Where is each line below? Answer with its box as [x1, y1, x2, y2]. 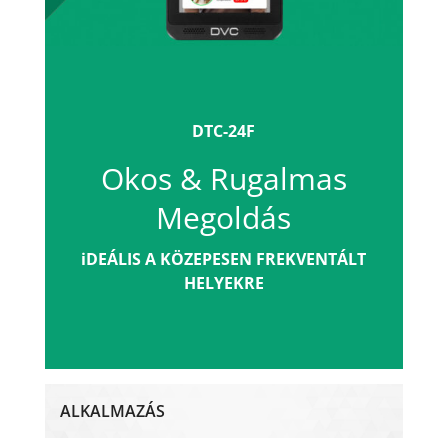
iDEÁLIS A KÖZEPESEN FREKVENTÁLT [81, 248, 367, 271]
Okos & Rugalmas [100, 158, 347, 200]
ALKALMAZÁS [59, 400, 165, 423]
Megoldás [156, 197, 292, 239]
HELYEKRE [183, 272, 264, 295]
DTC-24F [192, 120, 256, 143]
